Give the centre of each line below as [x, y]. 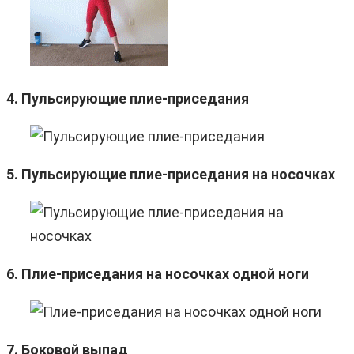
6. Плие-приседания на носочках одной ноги [158, 273]
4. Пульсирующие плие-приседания [128, 98]
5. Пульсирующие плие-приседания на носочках [171, 174]
